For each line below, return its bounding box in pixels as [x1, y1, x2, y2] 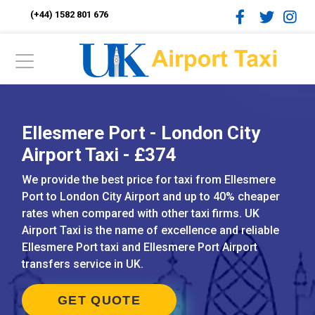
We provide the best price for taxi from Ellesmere [22, 173, 276, 186]
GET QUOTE [58, 293, 141, 307]
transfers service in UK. [22, 257, 143, 271]
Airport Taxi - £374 [22, 144, 176, 165]
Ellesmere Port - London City [22, 122, 260, 143]
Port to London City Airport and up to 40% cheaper [22, 190, 280, 203]
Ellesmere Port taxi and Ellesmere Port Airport [22, 240, 257, 254]
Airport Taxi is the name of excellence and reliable [22, 224, 279, 237]
